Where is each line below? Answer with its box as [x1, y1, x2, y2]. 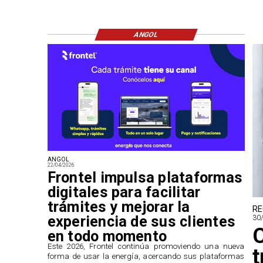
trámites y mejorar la [47, 198, 190, 216]
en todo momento [47, 228, 167, 245]
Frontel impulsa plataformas [47, 169, 243, 187]
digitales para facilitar [47, 184, 201, 201]
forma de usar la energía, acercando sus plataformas [47, 252, 245, 261]
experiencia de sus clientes [47, 213, 236, 231]
